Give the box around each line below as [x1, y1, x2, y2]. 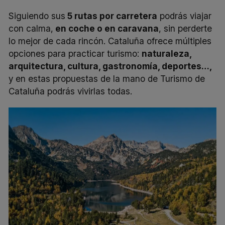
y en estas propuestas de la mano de [9, 73, 161, 84]
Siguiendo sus [9, 10, 66, 21]
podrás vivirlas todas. [45, 85, 133, 96]
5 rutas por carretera [65, 10, 158, 21]
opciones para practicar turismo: [9, 48, 142, 59]
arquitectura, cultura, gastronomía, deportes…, [9, 60, 212, 71]
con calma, [9, 23, 54, 34]
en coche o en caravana [53, 23, 159, 34]
